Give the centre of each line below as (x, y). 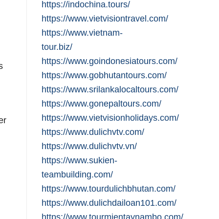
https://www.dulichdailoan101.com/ (109, 203)
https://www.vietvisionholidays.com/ (110, 118)
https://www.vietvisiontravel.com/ (105, 19)
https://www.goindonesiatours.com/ (109, 61)
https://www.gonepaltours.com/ (101, 104)
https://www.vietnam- (82, 33)
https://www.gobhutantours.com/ (104, 75)
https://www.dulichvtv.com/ (93, 132)
